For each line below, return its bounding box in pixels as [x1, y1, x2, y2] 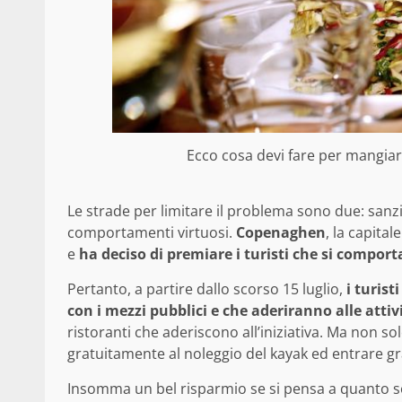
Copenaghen [236, 223, 326, 243]
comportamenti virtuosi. [67, 223, 236, 243]
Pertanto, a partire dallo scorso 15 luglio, [67, 279, 346, 300]
